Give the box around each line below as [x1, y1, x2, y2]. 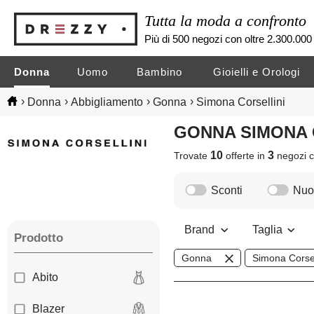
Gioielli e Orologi [213, 66, 301, 78]
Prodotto [14, 231, 63, 245]
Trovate [174, 150, 211, 162]
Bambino [137, 66, 183, 78]
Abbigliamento [71, 95, 143, 108]
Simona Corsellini [196, 95, 285, 108]
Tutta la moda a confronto [144, 11, 307, 29]
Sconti [211, 184, 243, 197]
